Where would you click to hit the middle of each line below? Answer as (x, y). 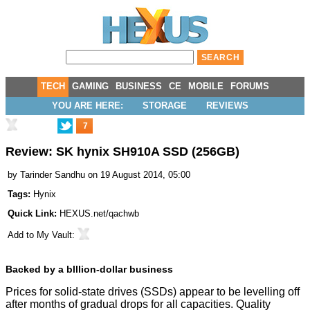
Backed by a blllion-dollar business (89, 270)
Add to (22, 235)
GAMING (90, 86)
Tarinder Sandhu (53, 175)
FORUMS (250, 86)
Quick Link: (34, 214)
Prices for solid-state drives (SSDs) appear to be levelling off (153, 292)
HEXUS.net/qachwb (99, 214)
